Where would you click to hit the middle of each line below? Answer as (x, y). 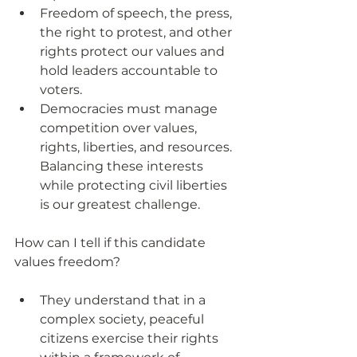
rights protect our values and (134, 52)
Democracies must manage (130, 109)
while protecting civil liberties (135, 186)
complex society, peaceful (124, 320)
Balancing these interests (123, 167)
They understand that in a (124, 300)
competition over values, (120, 128)
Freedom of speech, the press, (137, 14)
